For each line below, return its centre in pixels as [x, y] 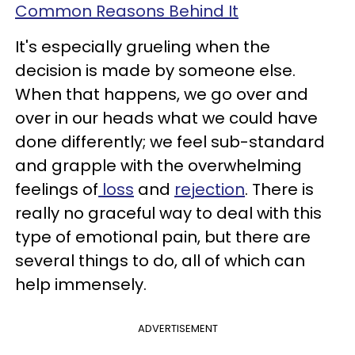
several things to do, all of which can [160, 261]
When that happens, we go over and [162, 94]
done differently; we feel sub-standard [170, 142]
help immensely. [81, 284]
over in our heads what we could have [166, 118]
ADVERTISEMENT [177, 328]
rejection [210, 189]
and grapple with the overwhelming [158, 166]
